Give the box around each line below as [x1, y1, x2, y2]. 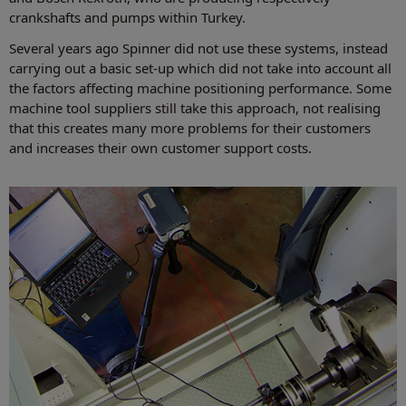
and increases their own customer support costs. [9, 139, 312, 158]
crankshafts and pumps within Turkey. [9, 8, 246, 27]
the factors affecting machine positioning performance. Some [9, 79, 391, 98]
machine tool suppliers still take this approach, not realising [9, 99, 381, 118]
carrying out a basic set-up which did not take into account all [9, 59, 391, 78]
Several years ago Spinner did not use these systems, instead [9, 39, 388, 58]
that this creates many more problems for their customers [9, 119, 371, 138]
